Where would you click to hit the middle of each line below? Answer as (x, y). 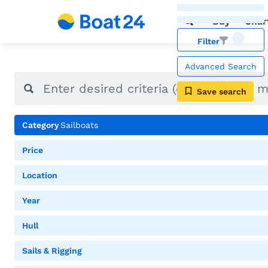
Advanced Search (221, 66)
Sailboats (79, 125)
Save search (222, 91)
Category (41, 125)
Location (40, 175)
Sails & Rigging (52, 251)
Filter (208, 41)
